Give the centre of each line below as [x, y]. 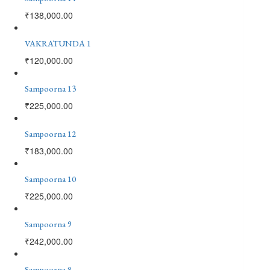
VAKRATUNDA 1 [58, 43]
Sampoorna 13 [50, 88]
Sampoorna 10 [50, 179]
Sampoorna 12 [50, 133]
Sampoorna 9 [48, 224]
